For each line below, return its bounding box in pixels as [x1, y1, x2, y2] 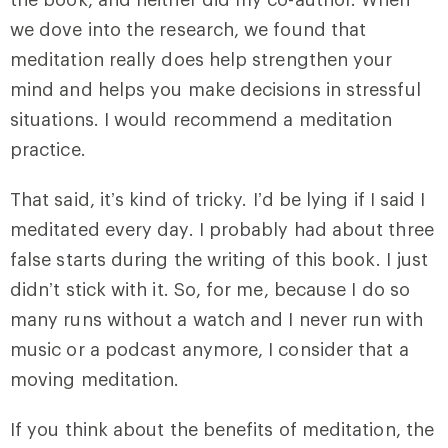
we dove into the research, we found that [10, 17, 367, 40]
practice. [10, 137, 86, 160]
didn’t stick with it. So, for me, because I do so [10, 277, 410, 300]
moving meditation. [10, 367, 180, 390]
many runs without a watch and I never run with [10, 307, 423, 330]
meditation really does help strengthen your [10, 47, 393, 70]
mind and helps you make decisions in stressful [10, 77, 421, 100]
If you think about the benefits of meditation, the [10, 417, 434, 440]
